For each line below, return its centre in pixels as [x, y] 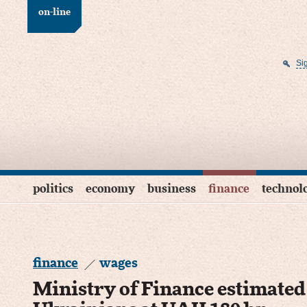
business [172, 189]
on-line [54, 12]
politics [53, 189]
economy [110, 189]
